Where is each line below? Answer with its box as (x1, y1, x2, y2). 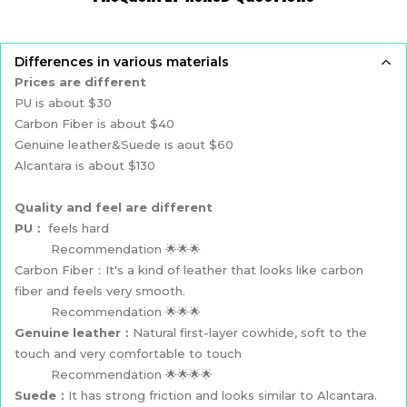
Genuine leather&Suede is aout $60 (15, 137, 233, 153)
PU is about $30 (15, 95, 112, 111)
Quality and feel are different (15, 200, 213, 215)
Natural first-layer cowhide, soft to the (133, 325, 367, 341)
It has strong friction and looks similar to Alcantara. (68, 388, 377, 403)
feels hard (45, 221, 109, 236)
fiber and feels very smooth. (15, 283, 185, 299)
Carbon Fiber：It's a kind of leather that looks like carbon (15, 263, 363, 278)
